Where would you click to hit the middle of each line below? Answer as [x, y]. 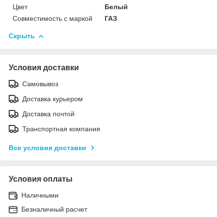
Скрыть [22, 36]
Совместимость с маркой [53, 18]
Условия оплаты [41, 179]
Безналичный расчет [54, 209]
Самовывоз [40, 84]
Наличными [40, 195]
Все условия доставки [47, 147]
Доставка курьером [53, 99]
